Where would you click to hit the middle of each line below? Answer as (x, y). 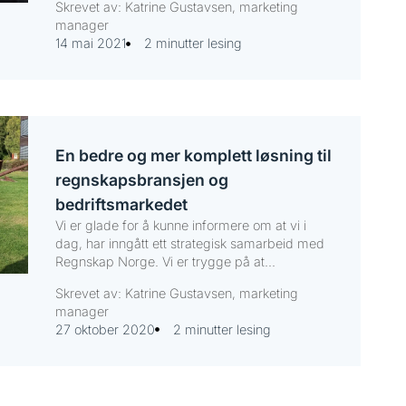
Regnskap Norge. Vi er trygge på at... (165, 262)
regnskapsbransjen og (141, 180)
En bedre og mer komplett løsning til (193, 156)
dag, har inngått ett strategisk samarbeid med (189, 244)
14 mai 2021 (90, 43)
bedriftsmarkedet (121, 205)
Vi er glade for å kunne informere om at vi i (180, 226)
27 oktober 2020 (105, 329)
